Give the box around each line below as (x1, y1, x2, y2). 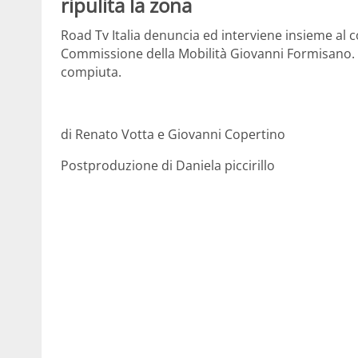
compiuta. (61, 63, 121, 82)
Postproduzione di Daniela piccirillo (61, 157, 275, 175)
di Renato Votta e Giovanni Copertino (61, 125, 285, 144)
